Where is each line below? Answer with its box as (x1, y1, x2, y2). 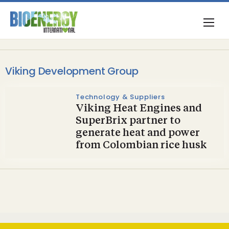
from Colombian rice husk (76, 141, 207, 151)
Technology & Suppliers (76, 92, 165, 102)
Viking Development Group (5, 64, 139, 78)
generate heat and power (76, 128, 200, 139)
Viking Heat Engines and (76, 104, 202, 114)
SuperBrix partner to (76, 116, 180, 126)
